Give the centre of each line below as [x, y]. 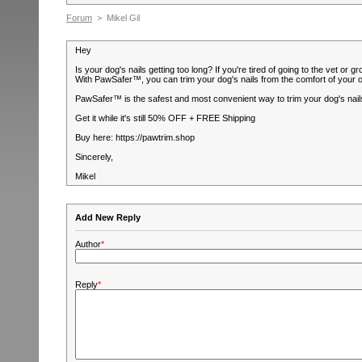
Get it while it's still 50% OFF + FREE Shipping [165, 118]
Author [88, 244]
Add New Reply [108, 217]
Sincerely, [94, 157]
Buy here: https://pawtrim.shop [135, 137]
